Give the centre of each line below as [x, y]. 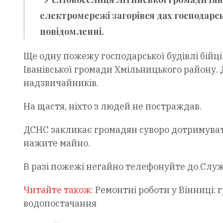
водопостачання [60, 203]
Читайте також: [59, 190]
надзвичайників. [61, 83]
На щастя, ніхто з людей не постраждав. [112, 106]
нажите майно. [56, 143]
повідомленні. [72, 31]
